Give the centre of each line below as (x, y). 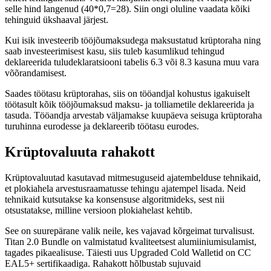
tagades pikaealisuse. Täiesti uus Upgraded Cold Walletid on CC (128, 252)
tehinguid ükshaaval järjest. (57, 19)
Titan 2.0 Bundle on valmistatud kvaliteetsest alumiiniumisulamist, (131, 241)
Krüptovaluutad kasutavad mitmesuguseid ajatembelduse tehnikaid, (133, 177)
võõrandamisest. (36, 73)
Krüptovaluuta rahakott (80, 152)
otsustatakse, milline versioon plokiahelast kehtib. (99, 210)
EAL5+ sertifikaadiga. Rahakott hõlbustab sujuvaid (103, 263)
